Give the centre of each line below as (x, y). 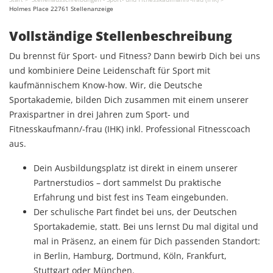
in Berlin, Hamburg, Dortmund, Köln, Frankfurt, (130, 256)
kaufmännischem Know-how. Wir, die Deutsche (106, 85)
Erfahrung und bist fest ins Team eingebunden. (131, 197)
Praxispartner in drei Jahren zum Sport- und (99, 114)
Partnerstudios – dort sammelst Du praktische (127, 183)
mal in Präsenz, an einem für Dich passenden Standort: (147, 241)
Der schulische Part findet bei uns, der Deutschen (135, 212)
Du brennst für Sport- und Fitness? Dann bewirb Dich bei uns (135, 56)
